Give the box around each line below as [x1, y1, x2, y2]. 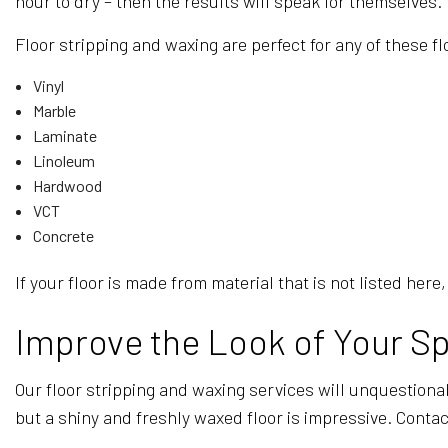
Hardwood [32, 175, 102, 195]
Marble [32, 100, 76, 120]
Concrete [32, 225, 94, 245]
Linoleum [32, 150, 95, 170]
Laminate [32, 125, 97, 145]
